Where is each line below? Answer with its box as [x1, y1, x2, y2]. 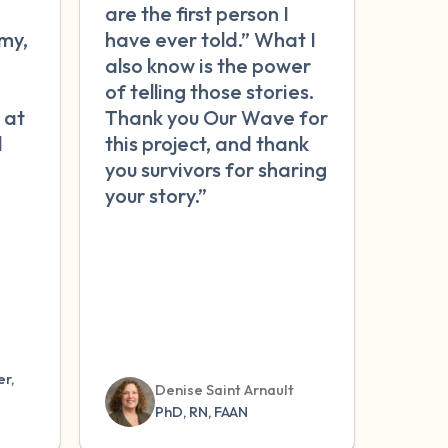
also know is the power [104, 52, 311, 78]
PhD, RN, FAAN [154, 403, 248, 422]
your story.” [104, 182, 207, 208]
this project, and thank [104, 130, 309, 156]
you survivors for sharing [104, 156, 327, 182]
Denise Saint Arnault [154, 381, 294, 400]
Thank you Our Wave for [104, 104, 328, 130]
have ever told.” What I [104, 26, 316, 52]
